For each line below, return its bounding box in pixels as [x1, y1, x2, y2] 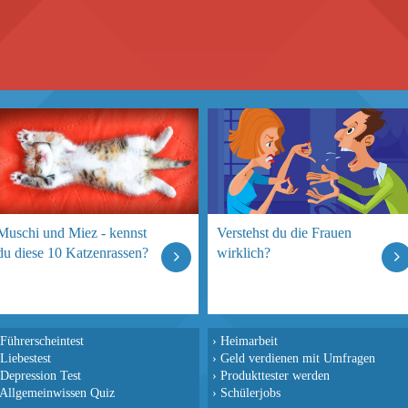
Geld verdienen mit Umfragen [220, 351, 375, 365]
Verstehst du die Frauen [217, 225, 352, 240]
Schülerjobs [220, 385, 280, 400]
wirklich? [217, 245, 270, 260]
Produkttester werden [220, 368, 330, 382]
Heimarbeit [220, 333, 278, 348]
